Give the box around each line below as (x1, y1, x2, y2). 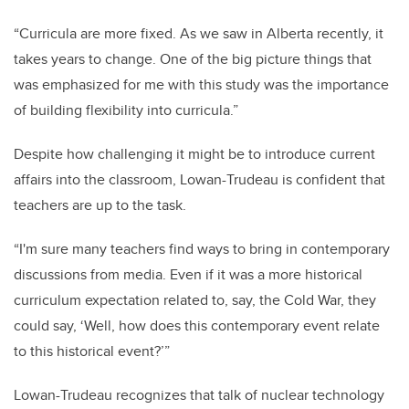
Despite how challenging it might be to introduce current (14, 143, 375, 165)
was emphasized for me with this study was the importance (14, 74, 389, 96)
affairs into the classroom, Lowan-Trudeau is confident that (14, 169, 385, 191)
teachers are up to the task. (14, 194, 186, 216)
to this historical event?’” (14, 341, 170, 362)
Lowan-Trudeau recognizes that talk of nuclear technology (14, 384, 384, 406)
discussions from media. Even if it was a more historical (14, 264, 362, 286)
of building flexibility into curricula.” (14, 100, 238, 121)
